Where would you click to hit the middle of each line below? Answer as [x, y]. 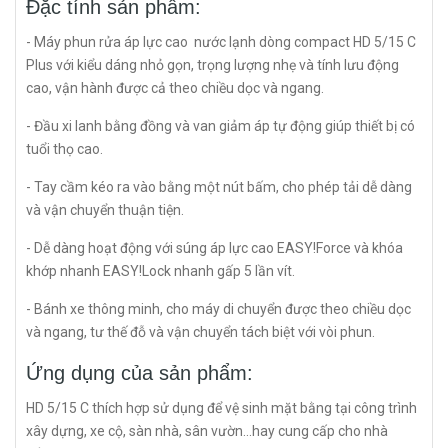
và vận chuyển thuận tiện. [106, 210]
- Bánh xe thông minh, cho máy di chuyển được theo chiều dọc [218, 309]
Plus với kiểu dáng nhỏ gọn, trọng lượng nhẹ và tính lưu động [212, 65]
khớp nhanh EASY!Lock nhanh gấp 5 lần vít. [162, 271]
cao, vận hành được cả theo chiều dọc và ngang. [176, 88]
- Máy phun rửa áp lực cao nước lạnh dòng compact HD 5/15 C [221, 42]
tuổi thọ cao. [66, 149]
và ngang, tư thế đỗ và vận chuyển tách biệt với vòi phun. [202, 332]
